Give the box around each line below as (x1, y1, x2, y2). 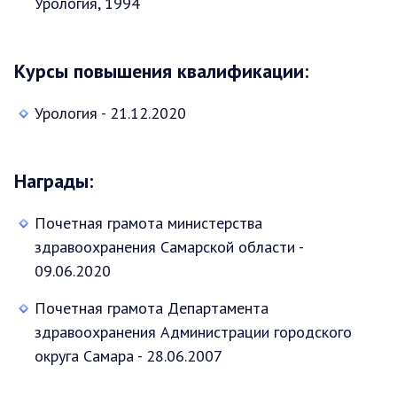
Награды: (14, 167, 93, 193)
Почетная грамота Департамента (35, 297, 269, 318)
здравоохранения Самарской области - (35, 236, 303, 257)
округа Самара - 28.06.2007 (35, 345, 222, 366)
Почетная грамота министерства (35, 212, 262, 233)
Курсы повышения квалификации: (14, 58, 308, 83)
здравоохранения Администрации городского (35, 321, 352, 342)
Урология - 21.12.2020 (35, 102, 186, 123)
